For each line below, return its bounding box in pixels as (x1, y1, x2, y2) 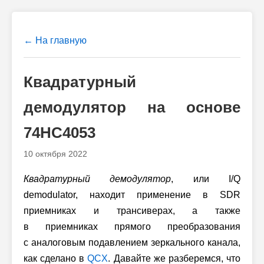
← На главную (24, 35, 87, 45)
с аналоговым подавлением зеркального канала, (24, 237, 240, 247)
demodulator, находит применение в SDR (24, 190, 240, 200)
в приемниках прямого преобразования (24, 222, 240, 232)
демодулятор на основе (24, 99, 240, 115)
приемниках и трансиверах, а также (24, 206, 240, 216)
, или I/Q (171, 174, 241, 184)
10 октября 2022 (24, 149, 87, 159)
